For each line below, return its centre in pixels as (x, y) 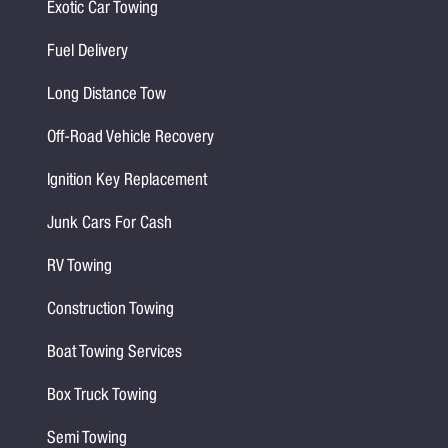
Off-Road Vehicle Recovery (131, 139)
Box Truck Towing (102, 397)
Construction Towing (111, 311)
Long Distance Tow (107, 96)
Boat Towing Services (115, 354)
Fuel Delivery (88, 53)
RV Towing (80, 268)
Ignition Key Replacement (127, 182)
